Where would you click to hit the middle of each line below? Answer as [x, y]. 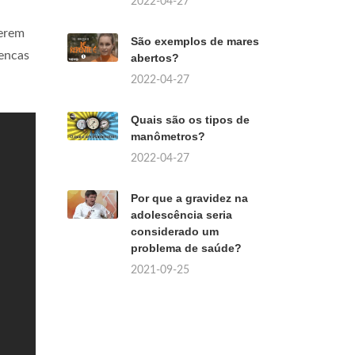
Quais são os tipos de [190, 120]
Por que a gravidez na [189, 198]
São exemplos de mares [195, 41]
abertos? [155, 58]
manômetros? [168, 136]
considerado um [175, 231]
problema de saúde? [186, 248]
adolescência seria [181, 215]
